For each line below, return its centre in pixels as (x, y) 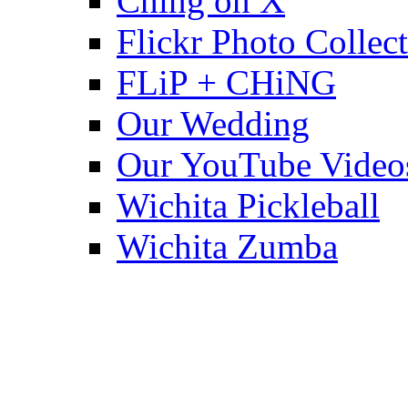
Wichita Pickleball (248, 206)
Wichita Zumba (227, 247)
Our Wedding (213, 124)
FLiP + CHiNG (226, 83)
